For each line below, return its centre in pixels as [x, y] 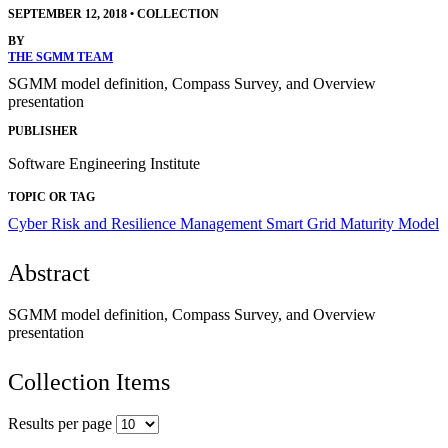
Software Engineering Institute [104, 163]
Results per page [62, 423]
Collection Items [89, 381]
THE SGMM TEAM [60, 57]
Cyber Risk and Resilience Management [137, 223]
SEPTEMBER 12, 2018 [67, 14]
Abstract [49, 272]
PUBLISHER [43, 130]
